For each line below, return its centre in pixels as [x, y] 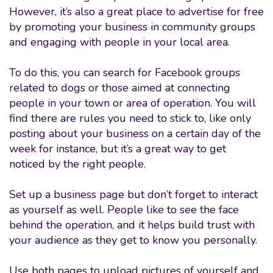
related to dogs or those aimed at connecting [120, 88]
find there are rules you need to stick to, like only [130, 118]
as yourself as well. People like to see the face [124, 210]
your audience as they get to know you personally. [133, 240]
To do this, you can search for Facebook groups [125, 73]
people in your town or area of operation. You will [133, 103]
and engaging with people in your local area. [119, 42]
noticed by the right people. [80, 164]
